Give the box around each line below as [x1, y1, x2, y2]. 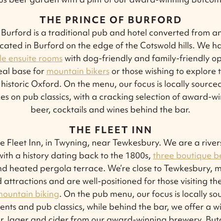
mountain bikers [46, 65, 110, 76]
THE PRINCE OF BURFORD [39, 13, 182, 26]
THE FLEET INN [69, 123, 152, 136]
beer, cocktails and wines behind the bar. [31, 103, 190, 115]
